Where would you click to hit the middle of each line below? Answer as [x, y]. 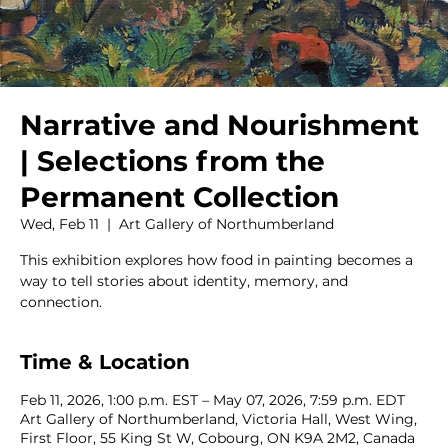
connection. [61, 302]
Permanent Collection [179, 197]
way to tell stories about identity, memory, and [184, 281]
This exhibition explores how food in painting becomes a [216, 260]
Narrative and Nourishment [219, 125]
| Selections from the [172, 161]
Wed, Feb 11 [59, 224]
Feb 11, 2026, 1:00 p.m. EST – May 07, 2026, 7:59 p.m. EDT [212, 400]
